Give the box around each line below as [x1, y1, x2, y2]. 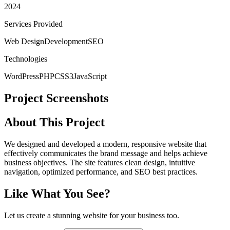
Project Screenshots [4, 91, 108, 105]
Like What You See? [4, 186, 110, 200]
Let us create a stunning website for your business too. [4, 210, 179, 220]
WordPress [4, 72, 39, 81]
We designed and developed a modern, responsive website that [4, 139, 206, 148]
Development [44, 37, 88, 46]
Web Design [4, 37, 44, 46]
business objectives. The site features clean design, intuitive [4, 158, 195, 167]
